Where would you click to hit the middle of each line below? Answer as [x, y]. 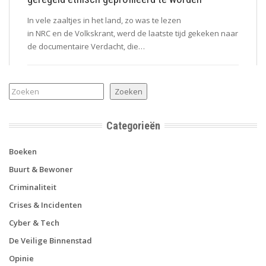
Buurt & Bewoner [41, 169]
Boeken [23, 151]
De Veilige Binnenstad [50, 240]
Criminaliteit [33, 187]
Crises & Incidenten [45, 205]
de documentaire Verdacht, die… [86, 46]
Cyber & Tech [34, 222]
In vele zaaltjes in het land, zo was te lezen [104, 20]
